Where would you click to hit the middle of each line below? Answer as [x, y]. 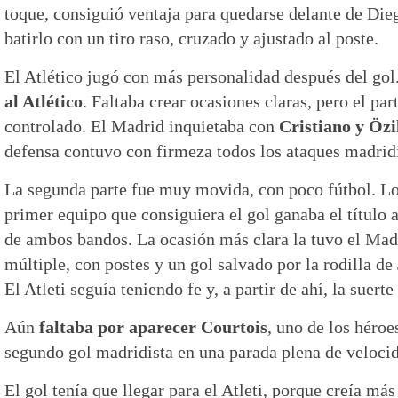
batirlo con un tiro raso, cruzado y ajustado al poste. [191, 38]
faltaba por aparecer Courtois [153, 326]
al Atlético [44, 101]
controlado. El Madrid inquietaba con [142, 126]
